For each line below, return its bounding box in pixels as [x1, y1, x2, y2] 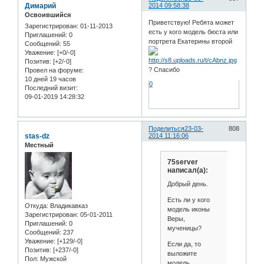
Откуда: [25, 202, 48, 210]
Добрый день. [167, 180, 208, 188]
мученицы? [167, 225, 202, 232]
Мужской [38, 255, 67, 263]
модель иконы [167, 206, 210, 213]
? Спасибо [148, 66, 180, 74]
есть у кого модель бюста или [148, 28, 239, 36]
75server [167, 157, 198, 166]
